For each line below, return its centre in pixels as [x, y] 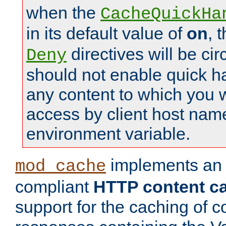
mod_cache [61, 167]
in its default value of [106, 34]
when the [63, 13]
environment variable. [108, 134]
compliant [54, 187]
